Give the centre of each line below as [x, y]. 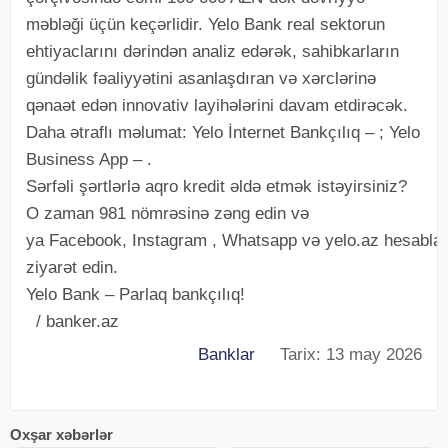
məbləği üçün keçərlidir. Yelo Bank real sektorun [205, 24]
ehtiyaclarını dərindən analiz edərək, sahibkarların [212, 51]
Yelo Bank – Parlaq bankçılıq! [135, 294]
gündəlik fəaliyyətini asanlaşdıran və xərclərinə [201, 78]
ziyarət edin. [72, 267]
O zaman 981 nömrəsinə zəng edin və [167, 213]
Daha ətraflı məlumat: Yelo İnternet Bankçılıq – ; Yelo [223, 132]
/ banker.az [72, 321]
